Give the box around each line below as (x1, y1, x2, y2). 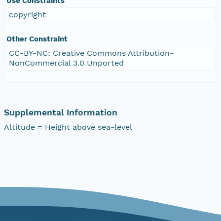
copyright (9, 9, 46, 19)
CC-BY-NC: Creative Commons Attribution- (9, 48, 174, 58)
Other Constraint (6, 34, 68, 43)
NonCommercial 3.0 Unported (9, 58, 124, 68)
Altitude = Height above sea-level (4, 122, 132, 132)
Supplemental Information (4, 107, 117, 117)
